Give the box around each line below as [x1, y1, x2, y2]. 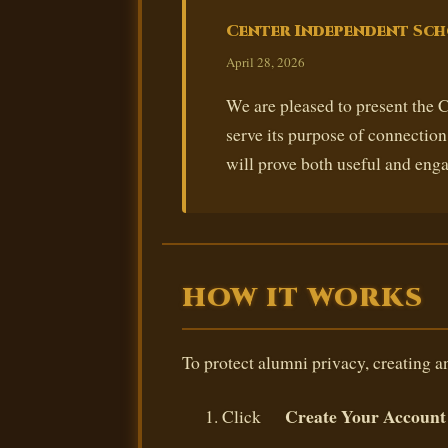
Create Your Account [285, 403, 446, 430]
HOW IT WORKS [182, 280, 423, 317]
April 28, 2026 [226, 52, 305, 71]
